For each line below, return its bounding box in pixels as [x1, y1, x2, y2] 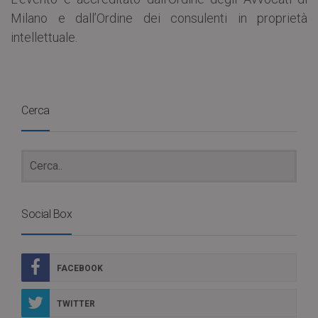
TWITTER [57, 298, 95, 309]
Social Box [21, 207, 72, 221]
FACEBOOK [57, 263, 103, 273]
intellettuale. [11, 29, 77, 45]
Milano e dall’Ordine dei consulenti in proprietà [11, 10, 307, 26]
